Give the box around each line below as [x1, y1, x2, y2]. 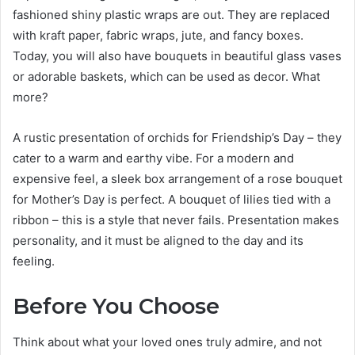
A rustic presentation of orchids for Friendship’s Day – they [13, 130, 342, 146]
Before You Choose [13, 293, 219, 320]
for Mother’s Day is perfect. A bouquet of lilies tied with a [13, 192, 330, 208]
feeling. [13, 254, 55, 269]
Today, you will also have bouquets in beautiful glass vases [13, 48, 342, 64]
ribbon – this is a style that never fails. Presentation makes [13, 212, 339, 228]
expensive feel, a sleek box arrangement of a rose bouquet [13, 171, 342, 187]
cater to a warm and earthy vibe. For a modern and [13, 151, 294, 166]
